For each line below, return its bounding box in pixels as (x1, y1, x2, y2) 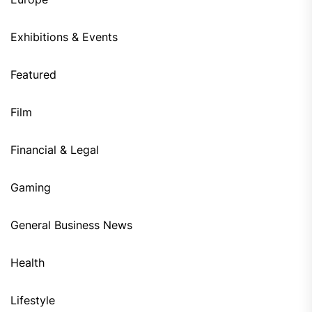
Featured (10, 68, 56, 82)
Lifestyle (10, 293, 55, 308)
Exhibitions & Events (10, 30, 118, 45)
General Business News (10, 218, 132, 233)
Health (10, 256, 45, 270)
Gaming (10, 180, 51, 195)
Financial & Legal (10, 143, 99, 157)
